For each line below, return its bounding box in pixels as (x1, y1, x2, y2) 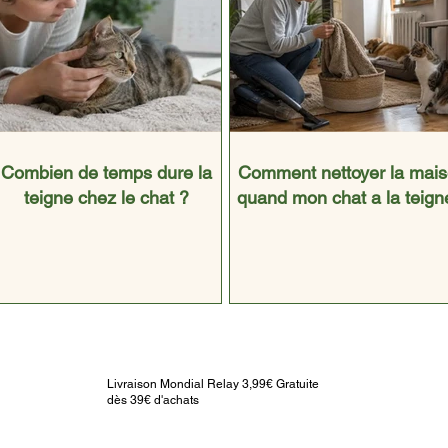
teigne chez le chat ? (24, 187, 189, 209)
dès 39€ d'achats (107, 393, 199, 408)
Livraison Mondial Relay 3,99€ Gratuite (107, 377, 319, 392)
